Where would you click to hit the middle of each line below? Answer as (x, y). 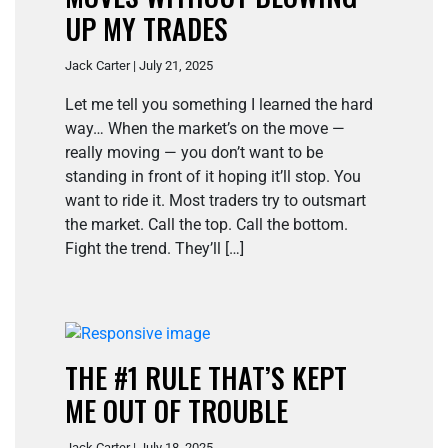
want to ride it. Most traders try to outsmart (215, 201)
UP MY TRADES (146, 29)
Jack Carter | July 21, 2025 (139, 66)
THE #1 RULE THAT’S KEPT (206, 378)
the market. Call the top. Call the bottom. (206, 225)
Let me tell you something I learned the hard (219, 105)
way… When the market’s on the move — (205, 129)
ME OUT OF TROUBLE (176, 411)
